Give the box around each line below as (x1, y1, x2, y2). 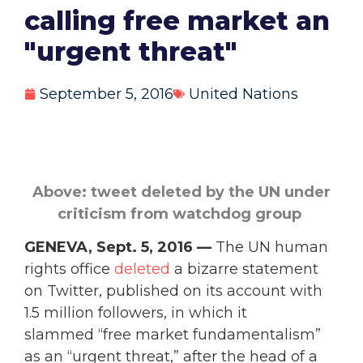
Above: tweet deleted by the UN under (32, 182, 331, 201)
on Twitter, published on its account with (24, 282, 322, 301)
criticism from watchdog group (58, 204, 305, 223)
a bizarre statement (170, 260, 318, 279)
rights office (24, 260, 114, 279)
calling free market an (24, 4, 330, 36)
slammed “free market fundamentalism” (24, 326, 321, 344)
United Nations (189, 84, 298, 103)
